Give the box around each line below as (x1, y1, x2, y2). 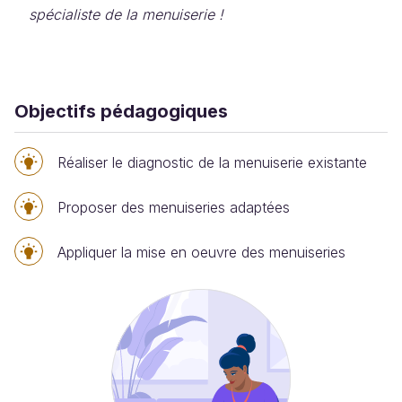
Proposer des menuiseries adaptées (57, 198, 290, 216)
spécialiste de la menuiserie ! (29, 5, 223, 23)
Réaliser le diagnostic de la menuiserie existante (57, 153, 367, 171)
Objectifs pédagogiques (14, 100, 228, 122)
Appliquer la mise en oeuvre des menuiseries (57, 243, 345, 261)
